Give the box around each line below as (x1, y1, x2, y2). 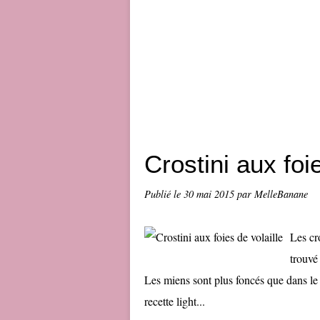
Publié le (144, 187, 184, 201)
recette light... (144, 294, 205, 309)
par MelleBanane (237, 187, 308, 201)
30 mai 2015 (184, 187, 237, 201)
